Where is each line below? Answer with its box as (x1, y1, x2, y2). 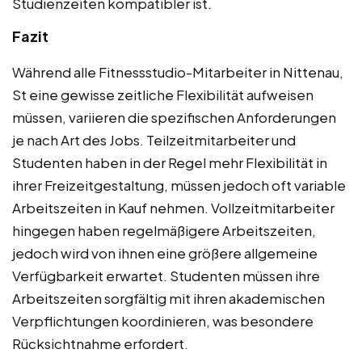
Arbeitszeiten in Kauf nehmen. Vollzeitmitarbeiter (12, 198, 335, 217)
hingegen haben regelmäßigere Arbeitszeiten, (12, 221, 316, 239)
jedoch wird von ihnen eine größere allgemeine (12, 243, 318, 262)
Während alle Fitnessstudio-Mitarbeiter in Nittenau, (12, 62, 343, 81)
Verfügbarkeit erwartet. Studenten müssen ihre (12, 266, 320, 284)
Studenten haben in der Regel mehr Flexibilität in (12, 153, 327, 171)
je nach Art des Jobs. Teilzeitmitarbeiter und (12, 130, 296, 149)
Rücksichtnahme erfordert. (12, 334, 188, 352)
